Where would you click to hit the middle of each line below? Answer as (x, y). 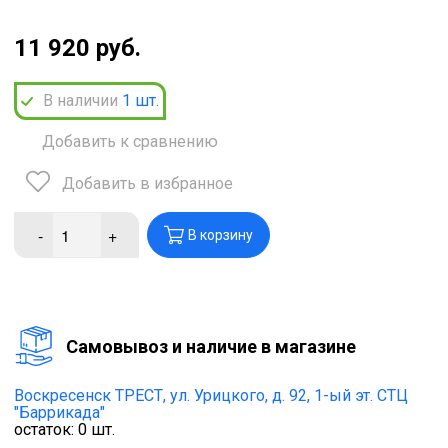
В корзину (220, 235)
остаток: (46, 430)
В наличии (82, 101)
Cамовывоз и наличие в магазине (211, 346)
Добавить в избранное (147, 184)
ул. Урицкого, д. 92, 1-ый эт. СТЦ (289, 396)
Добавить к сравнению (130, 142)
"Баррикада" (59, 413)
